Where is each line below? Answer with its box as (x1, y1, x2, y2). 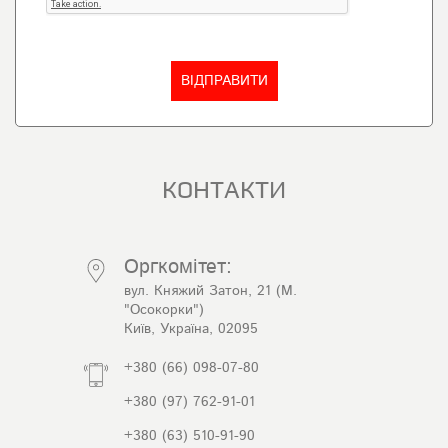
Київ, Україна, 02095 (124, 322, 258, 336)
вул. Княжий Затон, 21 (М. (124, 284, 297, 298)
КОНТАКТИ (162, 179, 286, 203)
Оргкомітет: (124, 257, 232, 277)
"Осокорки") (124, 303, 204, 317)
